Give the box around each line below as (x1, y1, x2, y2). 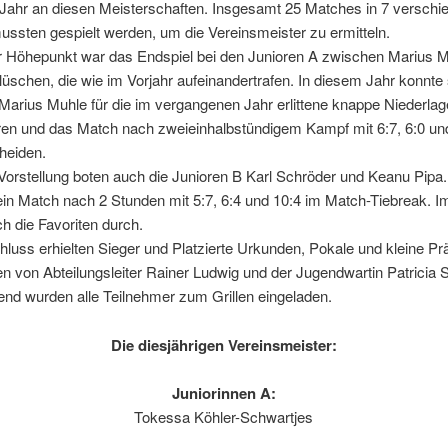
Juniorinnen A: (171, 381, 276, 404)
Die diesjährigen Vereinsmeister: (110, 333, 337, 356)
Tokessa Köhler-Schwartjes (134, 405, 314, 427)
